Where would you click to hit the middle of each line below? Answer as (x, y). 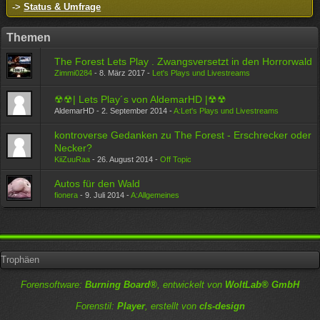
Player (131, 306)
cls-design (222, 306)
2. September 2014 (135, 111)
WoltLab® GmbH (262, 285)
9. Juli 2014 (105, 195)
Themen (29, 37)
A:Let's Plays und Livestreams (226, 111)
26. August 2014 (125, 159)
